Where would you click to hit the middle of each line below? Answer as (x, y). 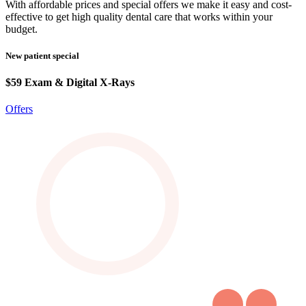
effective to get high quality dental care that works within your (139, 16)
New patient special (42, 55)
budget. (22, 29)
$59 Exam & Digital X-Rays (70, 83)
